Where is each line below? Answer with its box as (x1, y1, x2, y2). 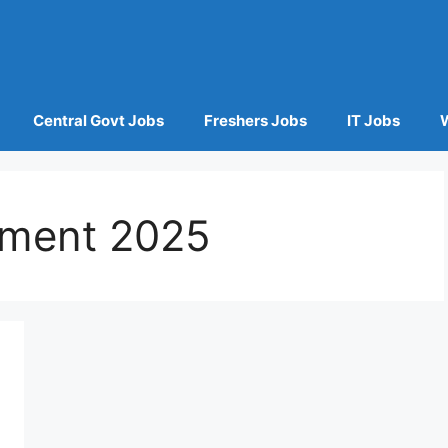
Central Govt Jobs (32, 111, 164, 131)
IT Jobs (346, 111, 400, 131)
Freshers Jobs (203, 111, 307, 131)
